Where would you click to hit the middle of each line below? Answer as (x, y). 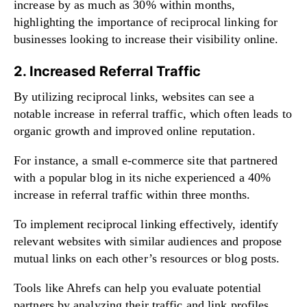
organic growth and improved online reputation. (135, 131)
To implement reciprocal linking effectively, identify (146, 224)
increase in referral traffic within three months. (132, 194)
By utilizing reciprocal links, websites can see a (134, 96)
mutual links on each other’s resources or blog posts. (147, 258)
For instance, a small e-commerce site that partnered (146, 160)
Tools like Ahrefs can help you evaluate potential (137, 287)
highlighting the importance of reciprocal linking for (146, 22)
